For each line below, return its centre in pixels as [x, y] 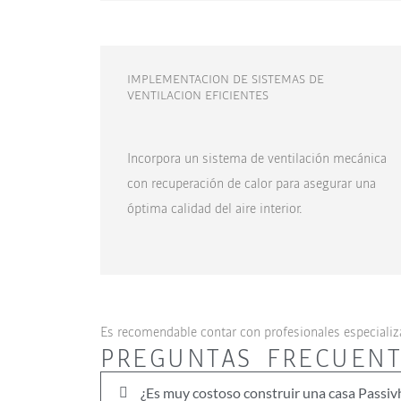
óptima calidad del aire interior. [215, 208]
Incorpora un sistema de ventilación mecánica [257, 158]
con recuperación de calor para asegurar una [252, 183]
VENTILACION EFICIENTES [198, 94]
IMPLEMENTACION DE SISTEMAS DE [226, 78]
